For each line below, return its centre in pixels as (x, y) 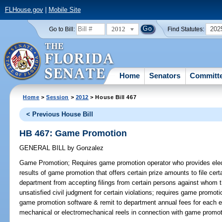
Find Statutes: (186, 29)
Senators (165, 75)
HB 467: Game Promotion (73, 133)
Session (58, 97)
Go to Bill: (62, 29)
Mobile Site (64, 10)
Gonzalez (89, 148)
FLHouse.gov (24, 10)
